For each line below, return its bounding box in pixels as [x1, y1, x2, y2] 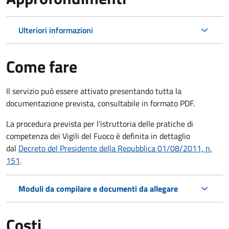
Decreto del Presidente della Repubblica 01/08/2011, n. [18, 142, 212, 154]
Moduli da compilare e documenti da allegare [18, 182, 178, 195]
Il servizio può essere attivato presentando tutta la [6, 84, 181, 97]
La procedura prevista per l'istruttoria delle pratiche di [6, 117, 193, 130]
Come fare [6, 54, 77, 79]
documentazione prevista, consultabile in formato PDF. [6, 97, 195, 109]
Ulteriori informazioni [18, 24, 93, 36]
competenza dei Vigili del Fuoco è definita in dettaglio [6, 129, 190, 142]
